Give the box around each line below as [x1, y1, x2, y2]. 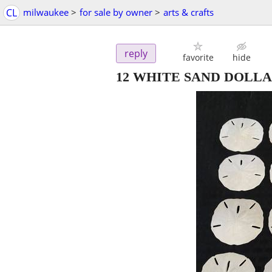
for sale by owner [80, 6, 152, 18]
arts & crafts [163, 6, 214, 18]
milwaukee [23, 6, 69, 18]
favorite [182, 52, 214, 64]
